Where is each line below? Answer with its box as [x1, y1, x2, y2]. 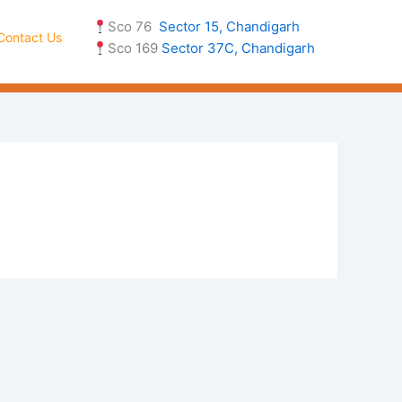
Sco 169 [107, 39, 162, 57]
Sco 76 [107, 18, 159, 35]
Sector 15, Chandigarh [158, 18, 300, 35]
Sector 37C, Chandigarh [161, 39, 315, 57]
